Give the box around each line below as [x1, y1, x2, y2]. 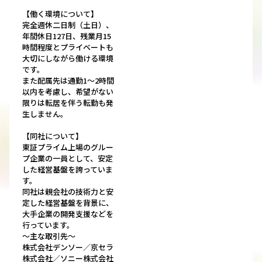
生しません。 [22, 108, 68, 120]
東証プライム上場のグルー [22, 142, 113, 153]
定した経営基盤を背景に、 [22, 197, 113, 209]
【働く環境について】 [22, 8, 98, 20]
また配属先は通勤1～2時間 [22, 75, 114, 87]
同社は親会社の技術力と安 [22, 186, 113, 198]
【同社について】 [22, 130, 83, 142]
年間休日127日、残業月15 [22, 30, 111, 42]
